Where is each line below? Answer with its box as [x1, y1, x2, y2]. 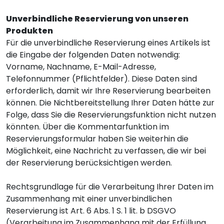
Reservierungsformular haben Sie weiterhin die [6, 133, 188, 144]
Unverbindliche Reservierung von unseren [6, 13, 188, 24]
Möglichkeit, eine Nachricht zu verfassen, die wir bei [6, 145, 206, 156]
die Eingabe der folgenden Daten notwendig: [6, 49, 180, 60]
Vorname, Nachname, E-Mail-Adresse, [6, 61, 156, 72]
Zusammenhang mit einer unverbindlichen [6, 193, 172, 204]
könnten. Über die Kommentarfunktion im [6, 121, 169, 132]
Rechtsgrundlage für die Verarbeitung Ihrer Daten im [6, 181, 213, 192]
